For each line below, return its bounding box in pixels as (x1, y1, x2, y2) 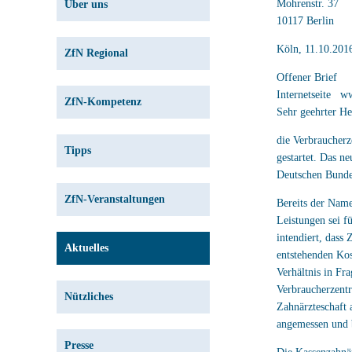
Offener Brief (277, 71, 337, 83)
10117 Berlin (277, 14, 334, 27)
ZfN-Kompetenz (64, 96, 141, 108)
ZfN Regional (64, 47, 128, 59)
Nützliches (64, 291, 113, 302)
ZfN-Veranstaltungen (64, 193, 165, 205)
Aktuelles (64, 242, 108, 254)
